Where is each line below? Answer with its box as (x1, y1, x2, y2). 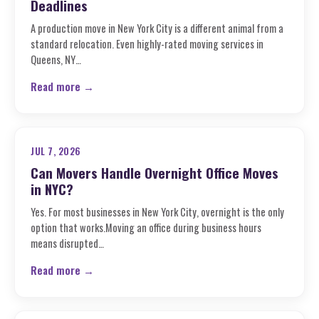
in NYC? (31, 179, 73, 199)
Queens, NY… (31, 52, 81, 67)
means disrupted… (31, 236, 104, 251)
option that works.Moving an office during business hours (31, 220, 261, 235)
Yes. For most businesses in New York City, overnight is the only (31, 204, 284, 219)
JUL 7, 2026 (31, 144, 81, 158)
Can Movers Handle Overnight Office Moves (31, 162, 278, 182)
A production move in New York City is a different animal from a (31, 21, 283, 36)
